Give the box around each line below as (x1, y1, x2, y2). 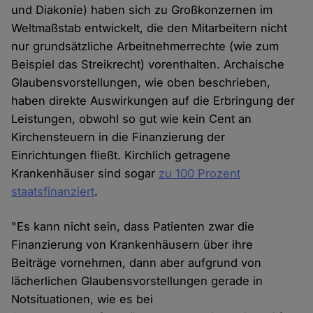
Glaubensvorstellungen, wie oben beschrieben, (11, 75, 271, 90)
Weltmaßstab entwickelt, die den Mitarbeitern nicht (11, 21, 288, 36)
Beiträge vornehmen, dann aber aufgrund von (11, 256, 262, 270)
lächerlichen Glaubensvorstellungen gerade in (11, 274, 263, 289)
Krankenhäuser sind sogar (11, 166, 159, 181)
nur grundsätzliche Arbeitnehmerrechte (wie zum (11, 39, 279, 54)
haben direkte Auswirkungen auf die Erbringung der (11, 94, 296, 108)
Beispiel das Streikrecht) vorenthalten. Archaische (11, 57, 285, 72)
